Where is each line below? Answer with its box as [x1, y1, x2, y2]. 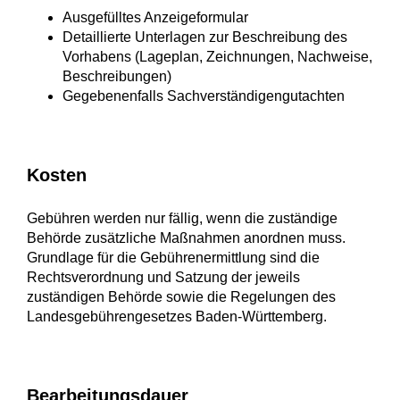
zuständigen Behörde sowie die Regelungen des [27, 289, 336, 305]
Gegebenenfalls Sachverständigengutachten [62, 88, 345, 104]
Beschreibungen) [62, 69, 171, 85]
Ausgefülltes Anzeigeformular [62, 10, 248, 26]
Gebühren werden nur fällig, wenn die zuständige [27, 211, 337, 227]
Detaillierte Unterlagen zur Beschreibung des [62, 29, 347, 46]
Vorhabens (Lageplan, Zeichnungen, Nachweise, [62, 49, 372, 65]
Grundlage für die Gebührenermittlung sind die [27, 250, 320, 266]
